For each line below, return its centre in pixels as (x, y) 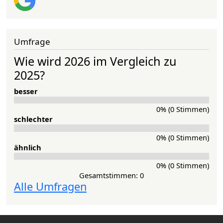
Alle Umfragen (50, 187)
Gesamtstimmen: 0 (111, 175)
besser (26, 91)
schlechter (33, 119)
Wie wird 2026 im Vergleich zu (95, 61)
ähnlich (28, 147)
